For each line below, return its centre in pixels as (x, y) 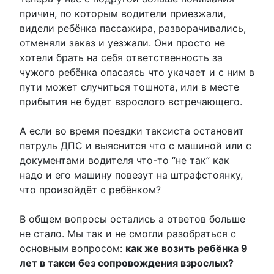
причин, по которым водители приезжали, (123, 13)
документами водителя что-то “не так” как (124, 160)
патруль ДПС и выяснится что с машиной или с (135, 145)
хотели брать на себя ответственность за (121, 57)
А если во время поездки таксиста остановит (132, 131)
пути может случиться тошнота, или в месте (129, 87)
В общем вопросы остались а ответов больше (132, 219)
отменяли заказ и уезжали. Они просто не (122, 43)
